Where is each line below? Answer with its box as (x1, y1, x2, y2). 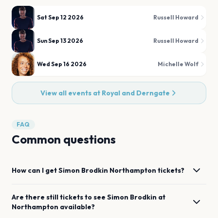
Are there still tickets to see (12, 193, 107, 201)
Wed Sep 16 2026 (37, 60, 87, 68)
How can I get (12, 166, 58, 175)
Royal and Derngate (102, 89, 170, 97)
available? (60, 202, 95, 211)
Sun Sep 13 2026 (37, 37, 83, 44)
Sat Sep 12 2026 (37, 14, 84, 21)
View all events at (40, 89, 102, 97)
